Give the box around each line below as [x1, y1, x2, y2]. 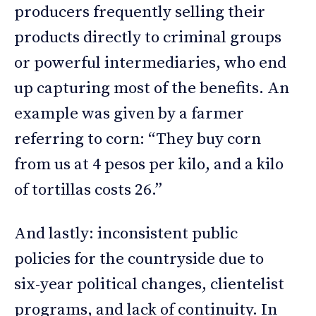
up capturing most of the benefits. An [14, 78, 289, 99]
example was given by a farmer [14, 103, 244, 124]
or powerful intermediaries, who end [14, 52, 286, 73]
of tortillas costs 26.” [14, 179, 162, 200]
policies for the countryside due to [14, 248, 264, 269]
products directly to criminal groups [14, 27, 281, 48]
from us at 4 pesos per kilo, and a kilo [14, 154, 284, 175]
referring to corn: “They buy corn [14, 128, 261, 150]
